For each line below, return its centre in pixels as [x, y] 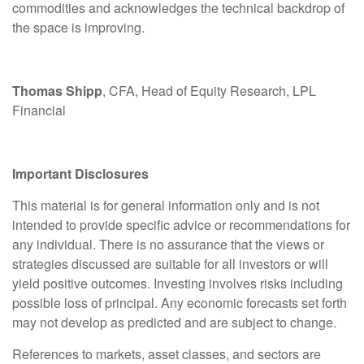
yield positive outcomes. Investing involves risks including [178, 283]
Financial [39, 110]
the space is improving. [78, 27]
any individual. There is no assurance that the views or [168, 244]
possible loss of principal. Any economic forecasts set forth [180, 302]
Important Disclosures [80, 173]
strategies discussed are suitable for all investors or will [170, 263]
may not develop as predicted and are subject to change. [176, 322]
